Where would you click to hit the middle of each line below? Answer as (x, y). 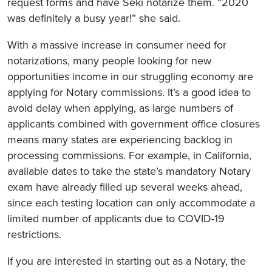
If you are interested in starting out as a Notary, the (127, 261)
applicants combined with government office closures (134, 124)
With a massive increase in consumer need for (117, 45)
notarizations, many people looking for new (109, 61)
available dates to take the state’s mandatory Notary (129, 172)
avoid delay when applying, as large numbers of (120, 108)
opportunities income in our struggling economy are (130, 77)
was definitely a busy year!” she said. (94, 19)
